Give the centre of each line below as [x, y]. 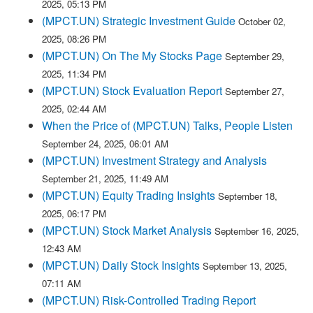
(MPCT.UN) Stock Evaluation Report [132, 90]
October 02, [262, 21]
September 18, [248, 196]
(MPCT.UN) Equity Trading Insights [129, 195]
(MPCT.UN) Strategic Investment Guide [139, 21]
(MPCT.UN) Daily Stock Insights [121, 265]
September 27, [255, 91]
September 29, [255, 56]
